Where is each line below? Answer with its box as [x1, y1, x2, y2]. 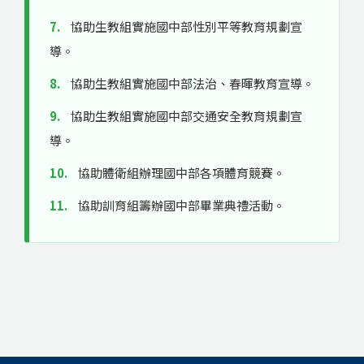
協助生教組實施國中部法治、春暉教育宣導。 [68, 75, 314, 92]
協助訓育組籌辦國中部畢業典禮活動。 [76, 197, 285, 214]
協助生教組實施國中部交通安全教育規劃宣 [68, 107, 302, 124]
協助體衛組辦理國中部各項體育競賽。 [76, 164, 285, 181]
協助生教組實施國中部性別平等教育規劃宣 [68, 18, 302, 35]
